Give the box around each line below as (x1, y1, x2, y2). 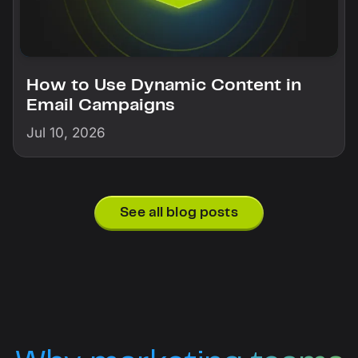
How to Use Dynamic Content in (26, 77, 301, 93)
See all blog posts (120, 206, 238, 220)
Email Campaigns (26, 97, 175, 113)
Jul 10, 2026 (26, 123, 105, 141)
